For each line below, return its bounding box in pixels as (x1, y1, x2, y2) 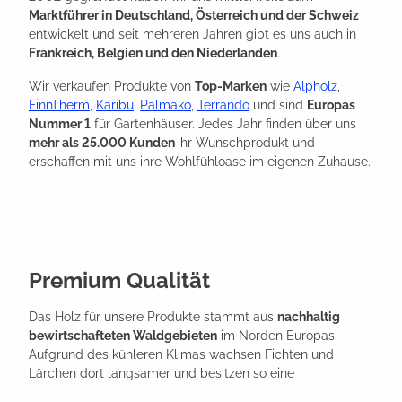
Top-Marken (195, 78, 267, 93)
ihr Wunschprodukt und (178, 135, 315, 150)
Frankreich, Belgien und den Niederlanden (29, 45, 277, 60)
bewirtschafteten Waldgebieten (29, 328, 217, 343)
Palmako (140, 97, 191, 112)
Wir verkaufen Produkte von (29, 78, 195, 93)
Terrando (197, 97, 249, 112)
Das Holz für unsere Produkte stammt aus (29, 309, 277, 324)
